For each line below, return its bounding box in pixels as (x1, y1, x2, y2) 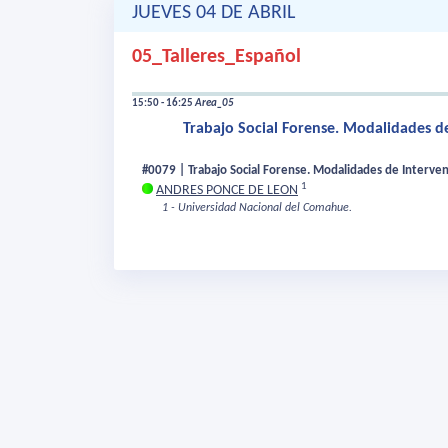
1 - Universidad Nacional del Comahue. (162, 202, 352, 215)
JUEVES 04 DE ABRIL (132, 3, 295, 24)
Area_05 (195, 98, 234, 110)
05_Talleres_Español (132, 47, 301, 68)
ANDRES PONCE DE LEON (156, 183, 298, 199)
